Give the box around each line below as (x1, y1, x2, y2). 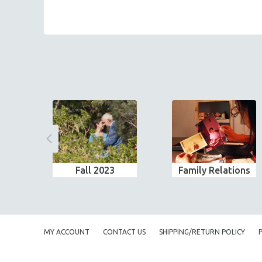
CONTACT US (103, 228, 146, 236)
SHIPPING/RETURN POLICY (159, 228, 245, 236)
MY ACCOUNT (44, 228, 89, 236)
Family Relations (178, 165, 250, 175)
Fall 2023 (75, 165, 115, 175)
